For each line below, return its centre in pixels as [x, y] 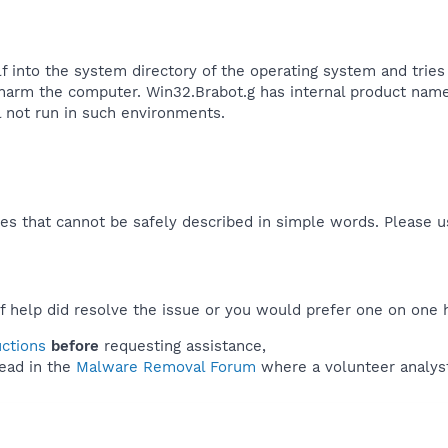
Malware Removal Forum [166, 366]
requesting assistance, [182, 345]
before [75, 345]
